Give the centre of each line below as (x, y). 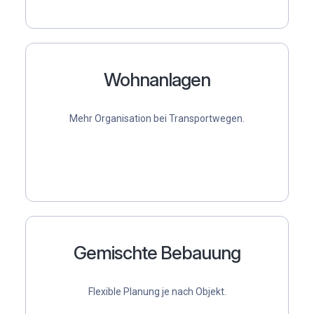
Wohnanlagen (157, 80)
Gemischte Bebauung (157, 253)
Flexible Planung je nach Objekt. (157, 292)
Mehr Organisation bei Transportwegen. (157, 118)
